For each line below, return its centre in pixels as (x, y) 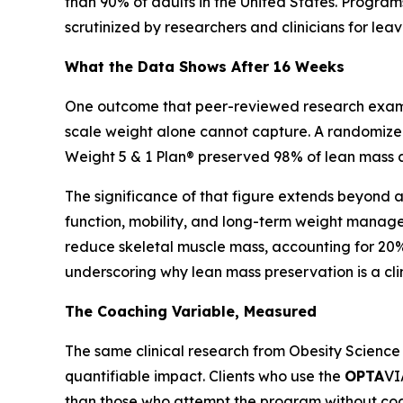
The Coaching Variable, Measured (191, 311)
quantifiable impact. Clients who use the (205, 376)
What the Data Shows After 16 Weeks (205, 66)
